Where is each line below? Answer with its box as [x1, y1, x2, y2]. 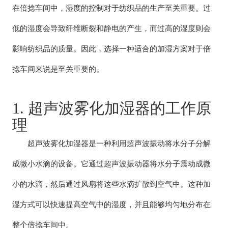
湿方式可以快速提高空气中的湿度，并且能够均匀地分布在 [12, 200, 211, 209]
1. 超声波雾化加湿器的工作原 [12, 100, 212, 117]
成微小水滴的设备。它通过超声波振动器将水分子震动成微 [12, 159, 211, 168]
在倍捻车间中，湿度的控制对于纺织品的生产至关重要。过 [12, 4, 211, 12]
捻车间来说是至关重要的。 [12, 65, 104, 73]
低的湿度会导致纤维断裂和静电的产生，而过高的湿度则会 [12, 24, 211, 33]
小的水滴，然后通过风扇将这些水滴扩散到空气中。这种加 [12, 180, 211, 188]
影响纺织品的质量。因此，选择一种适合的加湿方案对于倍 [12, 44, 211, 53]
